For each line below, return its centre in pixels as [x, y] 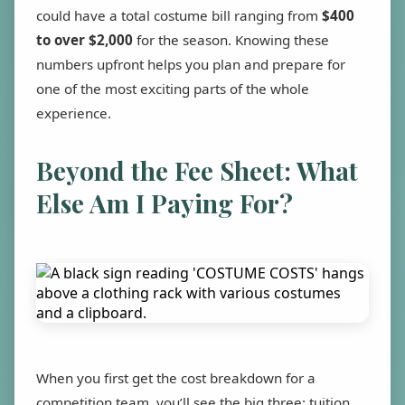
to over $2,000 [85, 40]
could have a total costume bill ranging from [179, 16]
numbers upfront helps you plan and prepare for [191, 65]
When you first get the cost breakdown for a [176, 377]
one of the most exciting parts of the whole [173, 89]
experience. [74, 113]
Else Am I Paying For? [165, 203]
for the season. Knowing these [231, 40]
